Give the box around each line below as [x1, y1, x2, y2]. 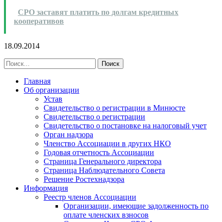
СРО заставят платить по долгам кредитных [18, 7, 178, 16]
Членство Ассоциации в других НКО [44, 139, 171, 148]
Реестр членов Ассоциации [44, 192, 136, 201]
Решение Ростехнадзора [44, 174, 124, 183]
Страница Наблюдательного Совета [44, 166, 165, 174]
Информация [24, 183, 68, 192]
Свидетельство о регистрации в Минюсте [44, 103, 185, 112]
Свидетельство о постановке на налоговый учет [44, 121, 207, 130]
